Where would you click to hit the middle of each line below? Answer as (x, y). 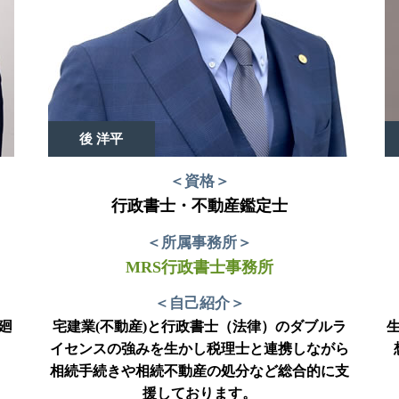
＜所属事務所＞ (199, 242)
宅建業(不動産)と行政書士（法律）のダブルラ (199, 327)
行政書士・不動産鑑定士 (199, 205)
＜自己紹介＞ (199, 304)
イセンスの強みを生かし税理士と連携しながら (199, 349)
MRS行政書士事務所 (199, 267)
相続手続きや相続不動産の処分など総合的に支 (199, 371)
